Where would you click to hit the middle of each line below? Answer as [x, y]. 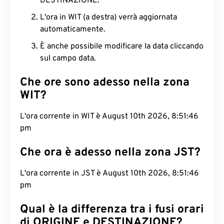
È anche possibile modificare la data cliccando [122, 46]
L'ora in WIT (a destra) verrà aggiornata [108, 17]
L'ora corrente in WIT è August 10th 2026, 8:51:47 [108, 116]
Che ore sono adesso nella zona [105, 83]
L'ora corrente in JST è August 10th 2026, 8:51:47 [109, 173]
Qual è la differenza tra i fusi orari [112, 210]
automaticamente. [73, 29]
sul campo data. [68, 58]
